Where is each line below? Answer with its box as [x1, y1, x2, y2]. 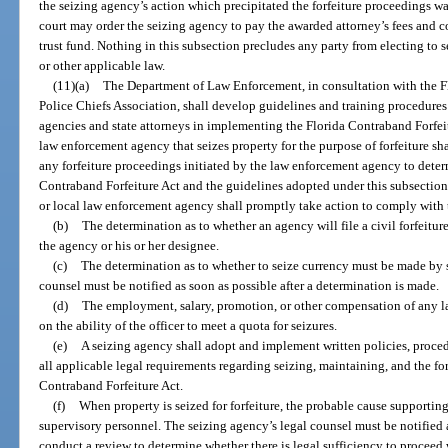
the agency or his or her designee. [39, 237, 220, 253]
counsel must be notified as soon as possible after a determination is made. [39, 277, 440, 293]
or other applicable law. [39, 57, 166, 73]
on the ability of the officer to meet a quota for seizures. [39, 317, 338, 333]
